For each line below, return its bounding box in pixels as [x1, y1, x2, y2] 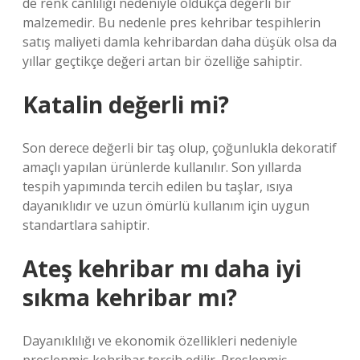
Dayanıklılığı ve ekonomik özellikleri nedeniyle [22, 332, 297, 350]
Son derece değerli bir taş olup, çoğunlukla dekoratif [22, 139, 337, 157]
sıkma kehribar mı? [22, 282, 237, 313]
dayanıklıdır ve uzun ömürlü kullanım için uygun [22, 197, 309, 215]
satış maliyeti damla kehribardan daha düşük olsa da [22, 33, 337, 51]
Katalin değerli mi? [22, 89, 229, 120]
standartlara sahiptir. [22, 216, 149, 234]
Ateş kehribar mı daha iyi [22, 253, 301, 284]
